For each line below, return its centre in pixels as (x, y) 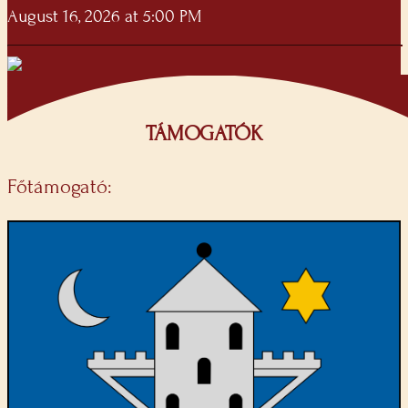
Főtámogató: (60, 187)
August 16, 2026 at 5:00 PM (105, 16)
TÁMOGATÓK (204, 134)
